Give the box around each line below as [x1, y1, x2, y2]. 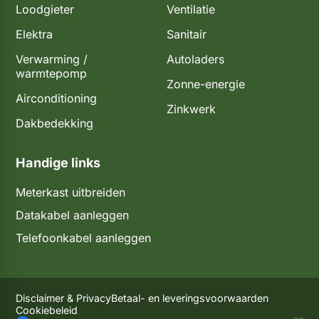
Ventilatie [167, 1, 215, 16]
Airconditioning [16, 90, 97, 105]
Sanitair [167, 26, 206, 41]
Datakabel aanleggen [16, 207, 129, 222]
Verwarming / [16, 51, 88, 66]
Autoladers [167, 51, 224, 66]
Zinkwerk [167, 101, 216, 116]
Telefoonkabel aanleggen [16, 230, 151, 245]
